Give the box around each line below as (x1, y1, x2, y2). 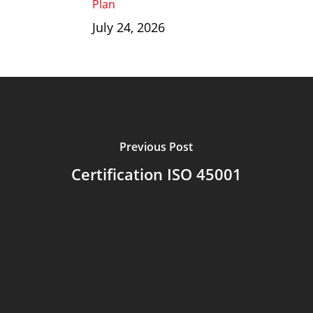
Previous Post (119, 138, 194, 154)
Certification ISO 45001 (71, 163, 242, 184)
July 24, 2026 (92, 19, 165, 36)
